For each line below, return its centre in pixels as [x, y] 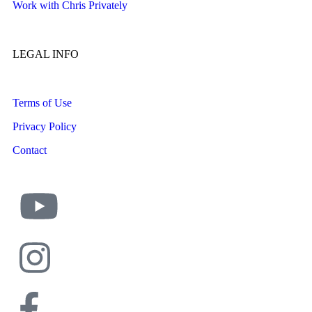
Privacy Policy [45, 127]
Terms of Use [42, 103]
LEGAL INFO [46, 54]
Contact [30, 150]
